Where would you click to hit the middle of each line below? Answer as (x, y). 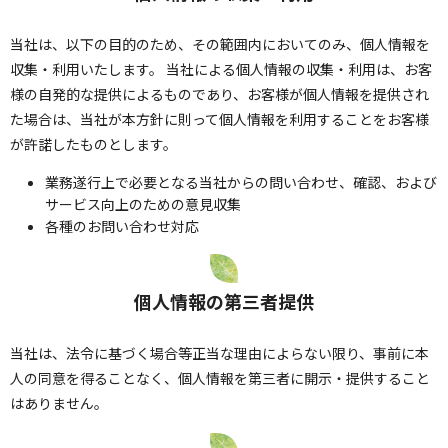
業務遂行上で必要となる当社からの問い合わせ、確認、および (241, 182)
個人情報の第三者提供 (224, 301)
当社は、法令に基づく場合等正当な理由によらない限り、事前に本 (219, 353)
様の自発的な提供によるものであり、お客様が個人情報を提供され (219, 94)
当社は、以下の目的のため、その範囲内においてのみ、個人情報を (220, 44)
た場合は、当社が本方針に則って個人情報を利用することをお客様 (219, 119)
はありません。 (59, 403)
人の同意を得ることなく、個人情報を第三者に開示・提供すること (220, 378)
